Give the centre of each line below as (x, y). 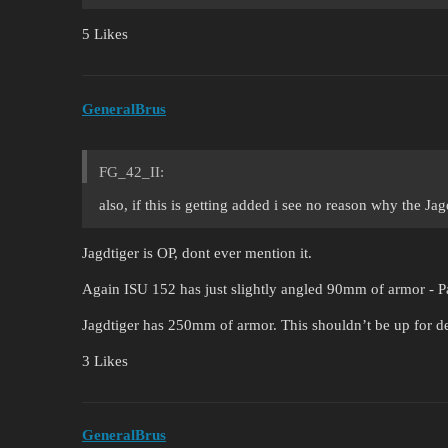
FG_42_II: (131, 171)
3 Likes (105, 360)
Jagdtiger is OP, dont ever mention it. (197, 252)
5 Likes (105, 34)
